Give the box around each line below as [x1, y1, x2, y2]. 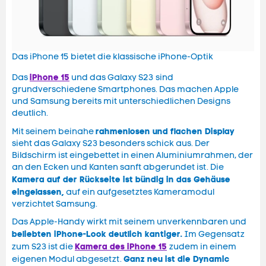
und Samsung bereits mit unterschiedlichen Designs [12, 96, 230, 107]
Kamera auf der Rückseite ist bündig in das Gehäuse [12, 174, 230, 185]
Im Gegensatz [182, 229, 245, 240]
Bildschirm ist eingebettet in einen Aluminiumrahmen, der [12, 150, 253, 161]
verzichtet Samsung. [12, 199, 97, 210]
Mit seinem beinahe [12, 126, 96, 137]
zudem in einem [167, 242, 236, 252]
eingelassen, [12, 186, 64, 198]
